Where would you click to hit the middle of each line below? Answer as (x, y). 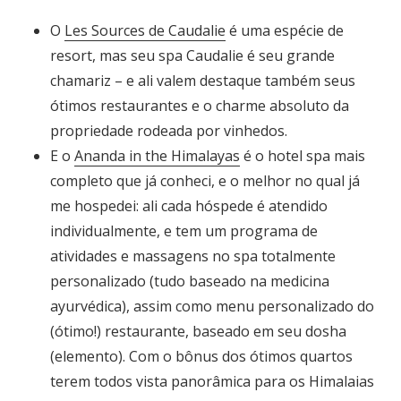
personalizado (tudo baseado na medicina (190, 281)
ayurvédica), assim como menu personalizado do (212, 306)
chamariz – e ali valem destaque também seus (203, 80)
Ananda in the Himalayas (157, 155)
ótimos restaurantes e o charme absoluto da (200, 105)
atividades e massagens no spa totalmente (193, 256)
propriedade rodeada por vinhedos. (169, 130)
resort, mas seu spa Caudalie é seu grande (192, 55)
